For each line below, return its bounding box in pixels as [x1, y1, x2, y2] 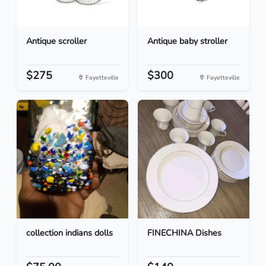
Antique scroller [26, 35, 87, 47]
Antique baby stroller [147, 35, 227, 47]
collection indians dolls [26, 227, 113, 239]
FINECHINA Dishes [147, 227, 221, 239]
